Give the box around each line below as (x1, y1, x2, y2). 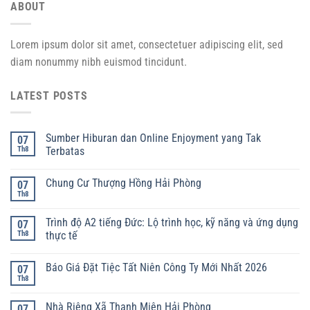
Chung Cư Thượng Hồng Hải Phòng (46, 176, 201, 190)
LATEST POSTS (10, 89, 88, 102)
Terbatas (46, 145, 84, 158)
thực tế (46, 229, 77, 243)
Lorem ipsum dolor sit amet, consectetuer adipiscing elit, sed (10, 37, 283, 51)
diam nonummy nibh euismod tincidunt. (10, 55, 187, 69)
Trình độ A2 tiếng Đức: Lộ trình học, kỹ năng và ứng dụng (46, 216, 298, 230)
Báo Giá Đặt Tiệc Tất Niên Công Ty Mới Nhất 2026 (46, 261, 267, 275)
